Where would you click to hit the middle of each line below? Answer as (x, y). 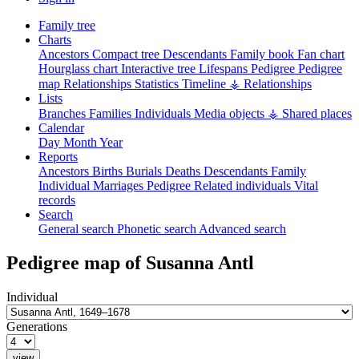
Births (109, 171)
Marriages (120, 185)
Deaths (184, 171)
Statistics (158, 83)
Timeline (206, 83)
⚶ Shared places (310, 113)
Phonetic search (158, 228)
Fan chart (321, 54)
